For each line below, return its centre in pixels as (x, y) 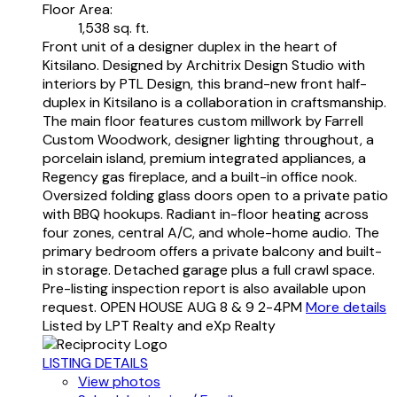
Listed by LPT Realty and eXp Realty (159, 325)
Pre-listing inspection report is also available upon (204, 288)
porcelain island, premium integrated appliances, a (204, 158)
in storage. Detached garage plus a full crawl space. (209, 269)
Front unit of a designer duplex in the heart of (190, 46)
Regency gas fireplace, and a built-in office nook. (200, 176)
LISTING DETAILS (95, 362)
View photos (119, 381)
